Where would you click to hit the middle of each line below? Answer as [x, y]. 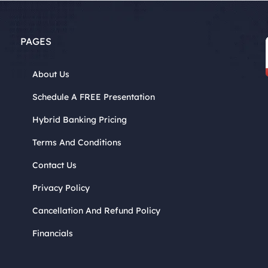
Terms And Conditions [77, 143]
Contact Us [54, 165]
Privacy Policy [61, 188]
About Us [51, 74]
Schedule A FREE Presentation [94, 97]
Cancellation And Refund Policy [96, 211]
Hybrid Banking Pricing [80, 120]
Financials [53, 234]
